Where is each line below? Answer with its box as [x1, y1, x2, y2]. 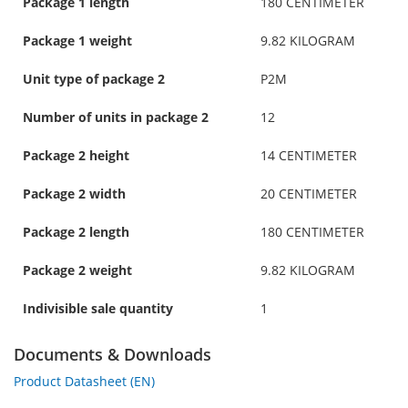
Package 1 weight [23, 31, 132, 49]
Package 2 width [23, 184, 126, 202]
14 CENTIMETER [260, 146, 357, 164]
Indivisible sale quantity [23, 299, 173, 317]
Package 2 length [23, 222, 129, 240]
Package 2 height [23, 146, 129, 164]
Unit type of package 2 [23, 69, 165, 87]
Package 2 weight [23, 260, 132, 279]
